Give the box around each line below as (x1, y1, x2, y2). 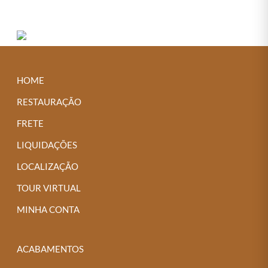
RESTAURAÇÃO (17, 96, 82, 107)
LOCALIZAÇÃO (17, 160, 79, 172)
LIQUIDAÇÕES (17, 139, 78, 150)
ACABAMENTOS (17, 243, 84, 254)
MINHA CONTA (17, 203, 80, 215)
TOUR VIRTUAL (17, 182, 81, 193)
